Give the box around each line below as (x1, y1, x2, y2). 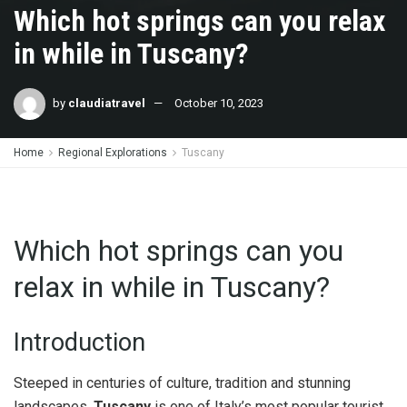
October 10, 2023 (174, 95, 263, 110)
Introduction (14, 328, 145, 358)
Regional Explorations (58, 146, 167, 159)
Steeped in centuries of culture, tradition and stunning (14, 373, 351, 392)
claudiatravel (68, 95, 145, 110)
